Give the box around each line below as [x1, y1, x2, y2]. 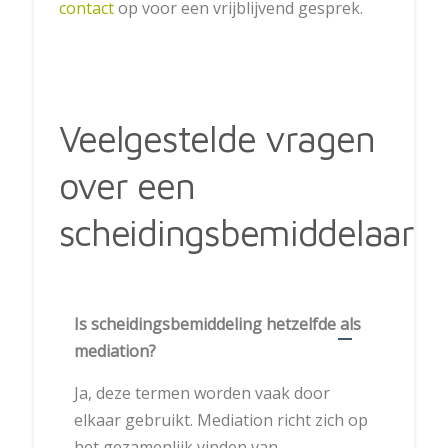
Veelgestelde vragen [58, 117, 375, 161]
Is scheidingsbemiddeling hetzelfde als [73, 313, 361, 336]
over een [58, 164, 195, 208]
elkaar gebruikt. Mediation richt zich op [73, 409, 368, 432]
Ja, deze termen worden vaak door [73, 382, 330, 405]
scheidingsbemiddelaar [58, 211, 414, 255]
